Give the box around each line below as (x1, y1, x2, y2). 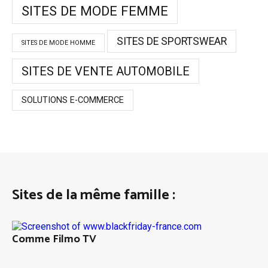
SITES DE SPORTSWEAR (117, 35, 227, 48)
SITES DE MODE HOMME (22, 39, 95, 47)
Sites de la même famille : (12, 184, 175, 208)
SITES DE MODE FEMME (22, 3, 168, 19)
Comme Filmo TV (12, 230, 96, 249)
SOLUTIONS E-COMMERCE (22, 95, 124, 106)
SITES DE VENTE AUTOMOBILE (22, 64, 190, 79)
